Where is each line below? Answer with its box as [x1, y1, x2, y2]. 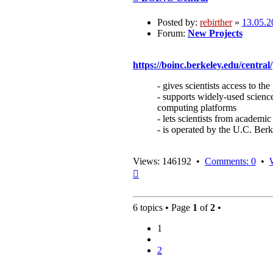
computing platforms [157, 102, 236, 113]
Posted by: [157, 16, 200, 27]
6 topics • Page [133, 202, 193, 213]
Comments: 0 [205, 155, 256, 166]
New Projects [188, 27, 243, 38]
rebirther [200, 16, 232, 27]
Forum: [157, 27, 188, 38]
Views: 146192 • [133, 155, 205, 166]
